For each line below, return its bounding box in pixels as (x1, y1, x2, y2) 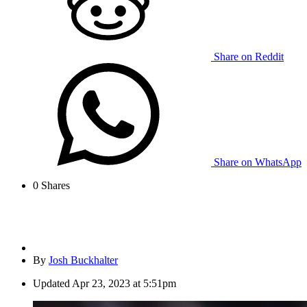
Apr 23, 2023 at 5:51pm (72, 278, 176, 290)
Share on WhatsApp (214, 156, 302, 169)
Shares (38, 180, 70, 192)
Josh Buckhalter (49, 254, 118, 267)
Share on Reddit (214, 51, 284, 63)
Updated (33, 278, 70, 290)
